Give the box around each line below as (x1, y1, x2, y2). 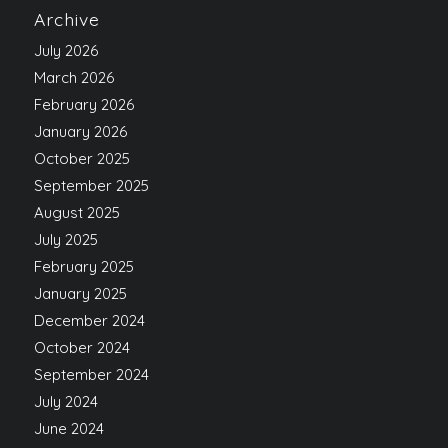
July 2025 (33, 230, 98, 250)
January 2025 (33, 284, 127, 304)
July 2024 (33, 392, 98, 412)
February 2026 (33, 95, 134, 115)
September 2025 (33, 176, 149, 196)
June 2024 (33, 419, 104, 439)
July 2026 (33, 41, 98, 61)
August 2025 (33, 203, 120, 223)
